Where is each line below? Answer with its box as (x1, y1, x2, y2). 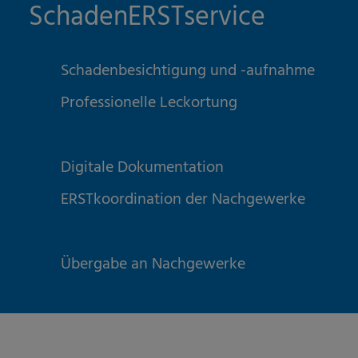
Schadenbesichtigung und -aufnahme (61, 58, 315, 85)
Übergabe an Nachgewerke (61, 252, 245, 278)
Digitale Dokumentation (61, 155, 224, 181)
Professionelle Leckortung (61, 90, 237, 117)
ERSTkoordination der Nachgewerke (61, 187, 305, 213)
